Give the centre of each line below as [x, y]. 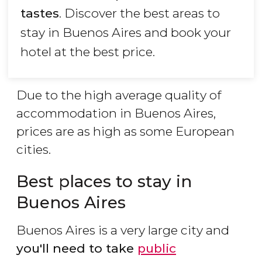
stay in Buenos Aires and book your [126, 33]
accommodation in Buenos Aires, [116, 113]
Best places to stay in [104, 182]
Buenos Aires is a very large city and [123, 230]
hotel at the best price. [88, 52]
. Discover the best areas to [139, 13]
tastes [40, 13]
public [157, 249]
